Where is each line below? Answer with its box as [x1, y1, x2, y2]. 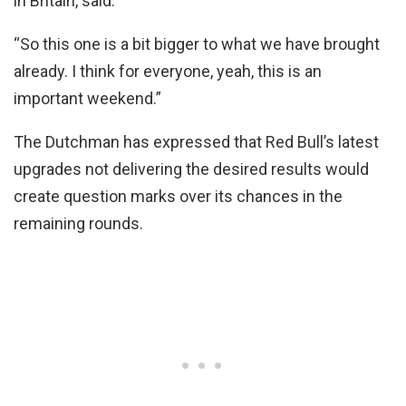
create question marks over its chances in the [14, 186, 343, 206]
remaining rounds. [14, 213, 143, 233]
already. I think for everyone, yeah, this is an [14, 61, 322, 81]
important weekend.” [14, 88, 161, 108]
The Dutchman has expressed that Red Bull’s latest [14, 131, 379, 151]
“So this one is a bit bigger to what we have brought [14, 34, 380, 53]
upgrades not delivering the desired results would [14, 159, 369, 179]
